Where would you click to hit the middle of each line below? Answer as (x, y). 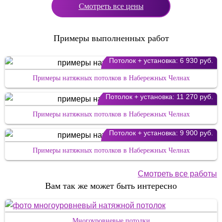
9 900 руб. (195, 133)
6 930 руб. (195, 60)
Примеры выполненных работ (111, 38)
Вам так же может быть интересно (111, 186)
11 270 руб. (194, 97)
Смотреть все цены (111, 6)
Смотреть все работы (177, 174)
